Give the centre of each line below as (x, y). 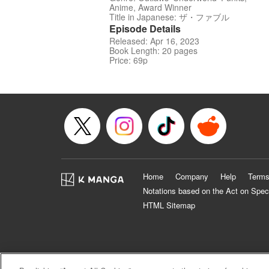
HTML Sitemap (169, 205)
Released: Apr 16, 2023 (154, 41)
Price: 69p (128, 60)
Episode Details (145, 29)
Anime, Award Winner (150, 8)
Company (192, 177)
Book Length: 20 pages (153, 51)
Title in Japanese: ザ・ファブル (169, 17)
